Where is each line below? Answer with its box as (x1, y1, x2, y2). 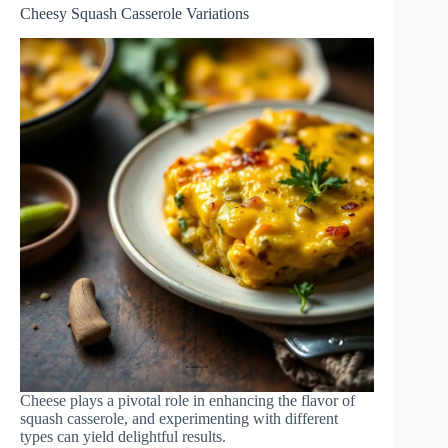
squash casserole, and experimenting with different (20, 409, 338, 427)
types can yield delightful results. (20, 427, 226, 445)
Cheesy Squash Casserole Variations (20, 4, 249, 22)
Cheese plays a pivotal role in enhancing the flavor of (20, 391, 355, 409)
